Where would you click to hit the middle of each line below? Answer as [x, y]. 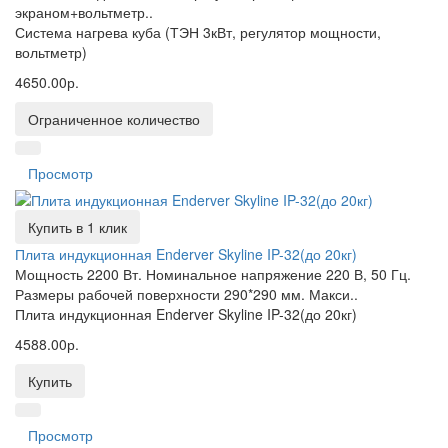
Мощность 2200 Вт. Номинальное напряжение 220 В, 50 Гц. [213, 274]
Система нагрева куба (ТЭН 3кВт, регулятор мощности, [198, 32]
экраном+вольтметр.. [84, 12]
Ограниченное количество [114, 119]
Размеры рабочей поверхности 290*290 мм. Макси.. [186, 294]
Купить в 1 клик [77, 227]
